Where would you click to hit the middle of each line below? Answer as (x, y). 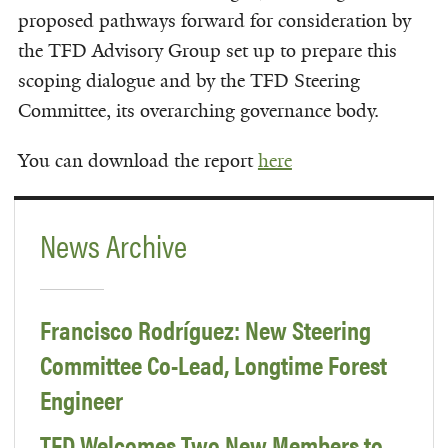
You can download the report (137, 160)
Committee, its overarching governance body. (198, 110)
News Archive (113, 244)
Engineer (81, 400)
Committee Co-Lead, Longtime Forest (213, 365)
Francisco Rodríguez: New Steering (205, 330)
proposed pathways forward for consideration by (214, 20)
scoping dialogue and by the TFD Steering (188, 80)
